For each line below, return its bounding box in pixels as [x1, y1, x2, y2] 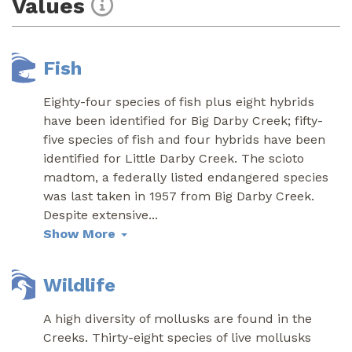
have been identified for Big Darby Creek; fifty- [43, 112, 323, 128]
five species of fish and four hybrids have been [43, 131, 325, 147]
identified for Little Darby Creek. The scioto [43, 150, 304, 166]
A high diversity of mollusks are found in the [43, 310, 312, 326]
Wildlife [43, 273, 115, 296]
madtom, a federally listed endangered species [43, 169, 328, 185]
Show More [43, 225, 119, 241]
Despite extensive [43, 207, 148, 222]
